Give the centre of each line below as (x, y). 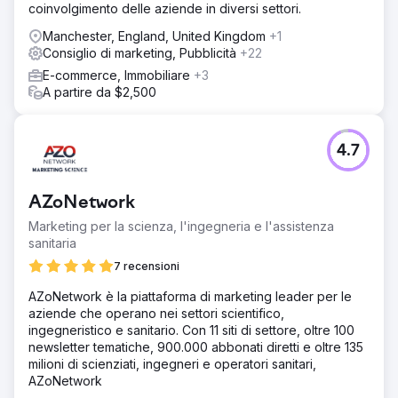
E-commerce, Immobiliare (118, 75)
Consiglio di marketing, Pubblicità (141, 53)
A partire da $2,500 (99, 92)
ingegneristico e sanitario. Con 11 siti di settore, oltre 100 (191, 330)
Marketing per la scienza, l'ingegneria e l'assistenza (181, 226)
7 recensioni (147, 266)
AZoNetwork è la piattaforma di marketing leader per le (190, 296)
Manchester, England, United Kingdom (156, 36)
